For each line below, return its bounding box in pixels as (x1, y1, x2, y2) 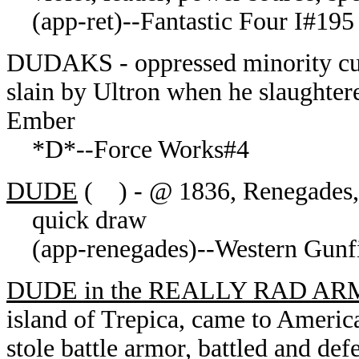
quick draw (6, 206, 147, 234)
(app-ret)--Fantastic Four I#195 (6, 7, 354, 35)
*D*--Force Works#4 (6, 135, 249, 163)
